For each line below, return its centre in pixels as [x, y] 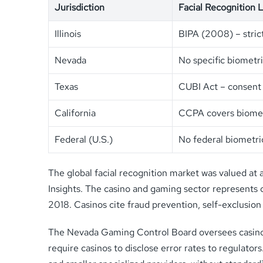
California [75, 113]
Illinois [68, 33]
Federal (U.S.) [84, 139]
